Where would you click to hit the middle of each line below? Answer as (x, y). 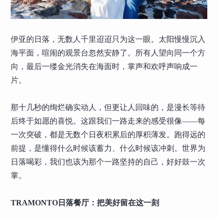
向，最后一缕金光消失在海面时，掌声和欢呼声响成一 (104, 66)
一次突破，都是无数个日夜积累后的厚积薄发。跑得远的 (108, 134)
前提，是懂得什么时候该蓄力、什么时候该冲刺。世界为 (108, 148)
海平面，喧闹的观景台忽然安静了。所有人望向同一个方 (108, 53)
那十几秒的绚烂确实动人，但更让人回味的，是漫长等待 (108, 107)
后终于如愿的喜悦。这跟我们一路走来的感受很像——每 (108, 121)
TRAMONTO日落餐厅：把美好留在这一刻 (85, 202)
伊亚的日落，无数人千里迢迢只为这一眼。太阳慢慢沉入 (108, 39)
